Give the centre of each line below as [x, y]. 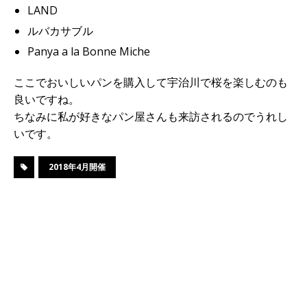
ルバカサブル [60, 31]
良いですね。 [47, 99]
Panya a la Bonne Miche [89, 51]
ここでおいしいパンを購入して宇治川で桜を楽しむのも [151, 82]
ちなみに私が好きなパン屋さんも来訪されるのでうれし [151, 116]
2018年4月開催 [77, 167]
